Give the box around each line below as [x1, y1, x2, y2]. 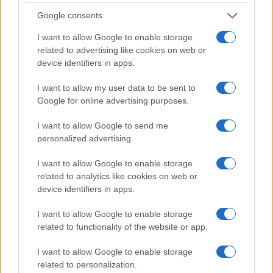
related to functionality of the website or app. [37, 221, 208, 232]
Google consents [37, 10, 102, 20]
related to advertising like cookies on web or [37, 44, 206, 55]
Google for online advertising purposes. [37, 95, 189, 105]
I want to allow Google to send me [37, 120, 168, 130]
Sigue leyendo [10, 154, 94, 175]
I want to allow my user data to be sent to [37, 82, 196, 93]
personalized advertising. [37, 133, 133, 143]
